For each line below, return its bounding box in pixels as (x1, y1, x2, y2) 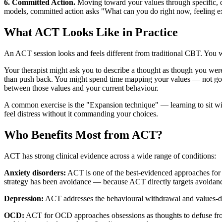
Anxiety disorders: (4, 168, 66, 177)
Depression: (4, 194, 44, 203)
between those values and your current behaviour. (4, 84, 159, 93)
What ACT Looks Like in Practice (4, 26, 178, 39)
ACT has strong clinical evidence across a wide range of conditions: (4, 152, 216, 161)
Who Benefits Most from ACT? (4, 128, 163, 142)
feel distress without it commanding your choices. (4, 110, 158, 118)
